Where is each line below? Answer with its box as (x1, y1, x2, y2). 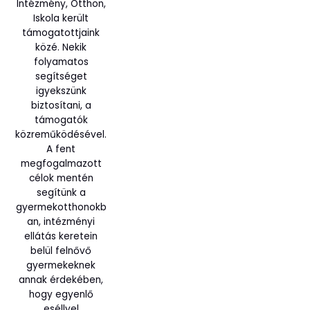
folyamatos (33, 55, 89, 69)
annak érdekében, (19, 273, 103, 287)
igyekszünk (35, 84, 86, 98)
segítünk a (36, 186, 86, 200)
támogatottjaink (22, 26, 100, 40)
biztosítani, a (30, 99, 91, 113)
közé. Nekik (35, 41, 86, 55)
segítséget (35, 70, 87, 84)
